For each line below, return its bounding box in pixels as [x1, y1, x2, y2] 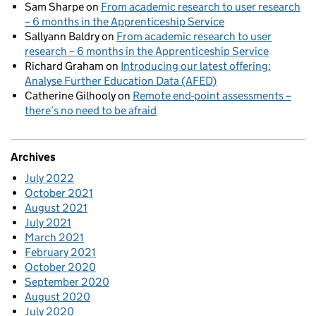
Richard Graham [25, 59, 104, 73]
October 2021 [25, 186, 93, 200]
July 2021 [25, 216, 71, 230]
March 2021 [25, 231, 84, 245]
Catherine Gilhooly [25, 89, 116, 103]
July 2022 [25, 171, 74, 186]
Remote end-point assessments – [133, 89, 291, 103]
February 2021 [25, 245, 96, 260]
